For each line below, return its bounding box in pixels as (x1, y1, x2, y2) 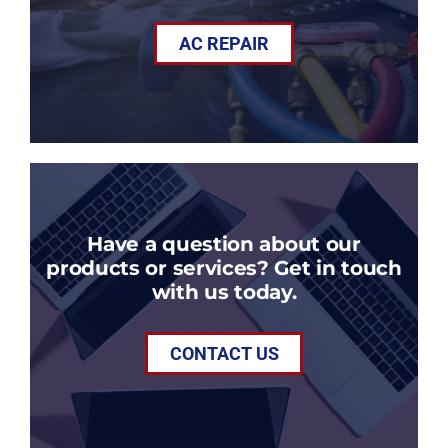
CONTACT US (169, 343, 279, 365)
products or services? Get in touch (46, 255, 402, 281)
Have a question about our (87, 231, 361, 257)
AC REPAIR (179, 33, 269, 55)
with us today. (151, 279, 297, 305)
